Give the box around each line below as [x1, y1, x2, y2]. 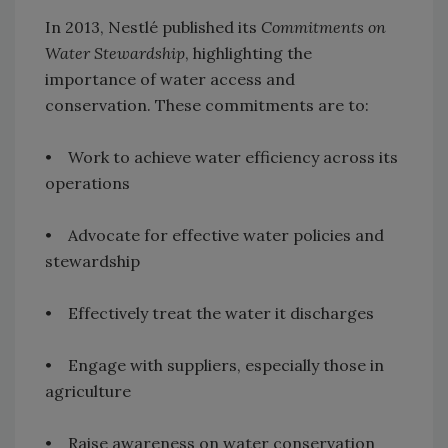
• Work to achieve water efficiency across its [45, 147, 398, 168]
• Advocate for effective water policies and [45, 225, 384, 246]
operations [45, 173, 130, 194]
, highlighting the [185, 43, 312, 64]
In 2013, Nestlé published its [45, 17, 261, 38]
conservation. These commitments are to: [45, 95, 369, 116]
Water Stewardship [45, 43, 185, 64]
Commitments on [261, 17, 386, 38]
